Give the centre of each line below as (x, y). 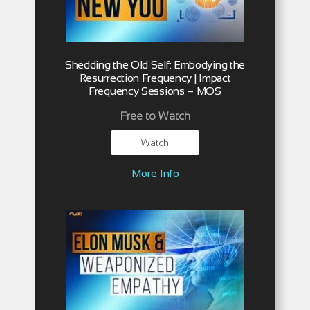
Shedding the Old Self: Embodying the (155, 64)
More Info (155, 173)
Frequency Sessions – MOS (155, 91)
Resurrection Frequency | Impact (155, 77)
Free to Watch (155, 116)
